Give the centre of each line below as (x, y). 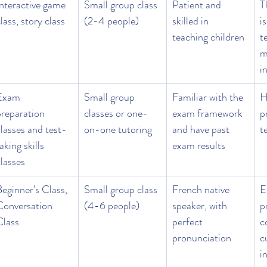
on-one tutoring (118, 130)
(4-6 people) (112, 206)
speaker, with (201, 206)
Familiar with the (209, 97)
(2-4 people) (111, 21)
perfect (189, 222)
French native (202, 190)
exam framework (209, 114)
